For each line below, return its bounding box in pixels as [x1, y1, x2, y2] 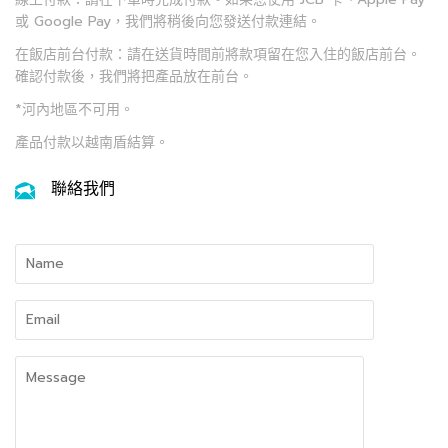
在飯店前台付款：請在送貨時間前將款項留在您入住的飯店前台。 [15, 43, 421, 65]
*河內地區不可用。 [15, 99, 134, 121]
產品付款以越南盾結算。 [15, 132, 169, 154]
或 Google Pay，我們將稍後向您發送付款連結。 [15, 10, 321, 32]
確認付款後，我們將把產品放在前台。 [15, 65, 253, 87]
